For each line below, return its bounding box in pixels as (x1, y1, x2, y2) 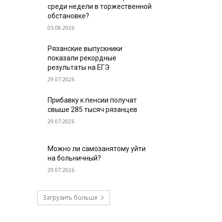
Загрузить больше (42, 193, 98, 202)
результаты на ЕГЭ (48, 63, 110, 71)
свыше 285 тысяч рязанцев (48, 105, 138, 113)
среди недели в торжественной (48, 2, 152, 10)
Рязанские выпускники (48, 44, 123, 53)
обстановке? (48, 11, 90, 20)
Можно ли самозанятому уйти (48, 144, 146, 153)
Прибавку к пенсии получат (48, 96, 137, 104)
